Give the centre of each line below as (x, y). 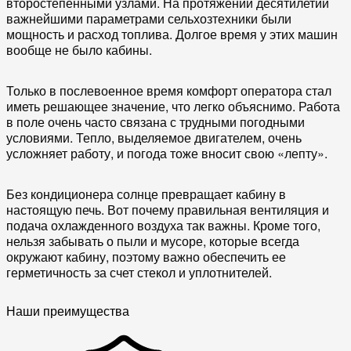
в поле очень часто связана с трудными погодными (156, 121)
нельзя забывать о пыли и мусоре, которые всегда (153, 241)
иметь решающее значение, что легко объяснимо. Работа (173, 106)
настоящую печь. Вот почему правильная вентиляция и (168, 209)
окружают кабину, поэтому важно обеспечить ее (146, 256)
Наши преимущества (68, 311)
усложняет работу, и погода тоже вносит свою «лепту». (167, 153)
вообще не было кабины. (79, 49)
